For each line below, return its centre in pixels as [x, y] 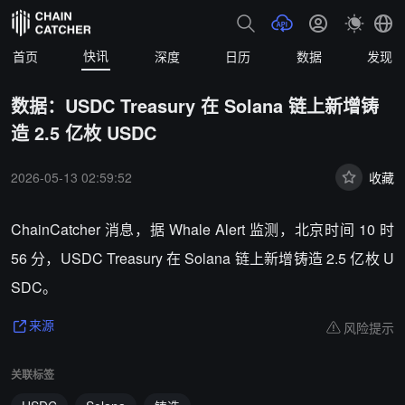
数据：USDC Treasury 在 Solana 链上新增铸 [195, 105]
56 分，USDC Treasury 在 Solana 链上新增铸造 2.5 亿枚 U [202, 258]
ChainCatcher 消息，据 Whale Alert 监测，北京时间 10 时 [202, 229]
